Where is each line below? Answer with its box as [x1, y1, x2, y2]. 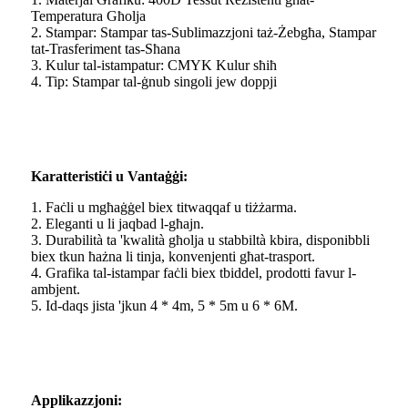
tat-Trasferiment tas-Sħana [31, 41, 180, 57]
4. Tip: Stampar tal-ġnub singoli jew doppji [31, 74, 277, 90]
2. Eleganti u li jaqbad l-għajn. [31, 216, 204, 232]
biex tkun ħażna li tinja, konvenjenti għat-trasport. [31, 249, 315, 265]
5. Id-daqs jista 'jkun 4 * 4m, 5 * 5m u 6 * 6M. [31, 298, 298, 314]
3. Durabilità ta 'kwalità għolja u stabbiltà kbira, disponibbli [31, 232, 370, 249]
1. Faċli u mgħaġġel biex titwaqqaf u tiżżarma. [31, 199, 297, 216]
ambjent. [31, 281, 80, 298]
